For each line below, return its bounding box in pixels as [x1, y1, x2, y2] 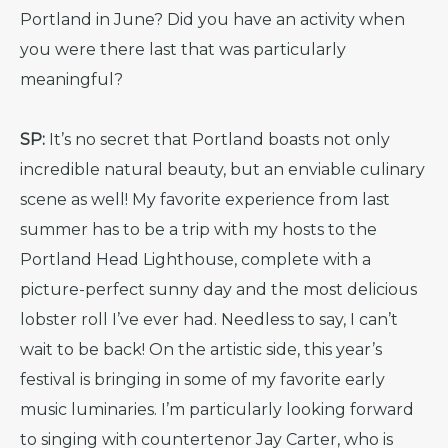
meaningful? [20, 70, 123, 89]
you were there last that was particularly [20, 40, 346, 59]
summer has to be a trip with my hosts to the [20, 220, 377, 239]
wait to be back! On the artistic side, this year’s [20, 340, 382, 359]
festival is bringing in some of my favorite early [20, 370, 385, 389]
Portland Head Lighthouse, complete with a [20, 250, 371, 269]
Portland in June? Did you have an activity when [20, 10, 405, 29]
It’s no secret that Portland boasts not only [45, 130, 390, 149]
